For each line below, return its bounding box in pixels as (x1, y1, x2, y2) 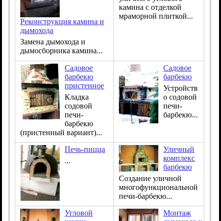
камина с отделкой (119, 2, 182, 11)
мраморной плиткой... (119, 11, 193, 20)
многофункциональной (119, 183, 198, 191)
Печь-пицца (65, 145, 106, 153)
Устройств (163, 83, 198, 92)
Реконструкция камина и (20, 17, 105, 26)
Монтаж (163, 208, 191, 217)
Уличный (163, 145, 195, 153)
